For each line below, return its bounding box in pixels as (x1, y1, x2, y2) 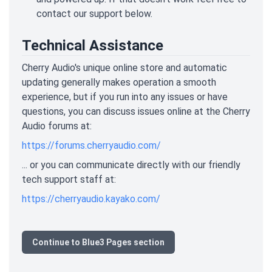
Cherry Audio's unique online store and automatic (22, 61, 227, 73)
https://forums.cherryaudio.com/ (22, 139, 161, 151)
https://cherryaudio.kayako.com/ (22, 192, 160, 205)
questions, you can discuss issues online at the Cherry (22, 105, 250, 117)
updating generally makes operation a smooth (22, 76, 216, 88)
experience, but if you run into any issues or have (22, 90, 228, 103)
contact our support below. (36, 7, 152, 19)
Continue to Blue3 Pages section (32, 237, 165, 247)
